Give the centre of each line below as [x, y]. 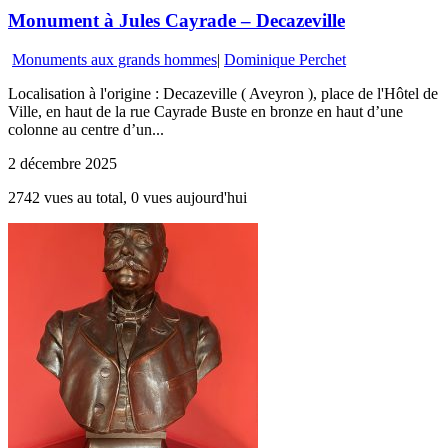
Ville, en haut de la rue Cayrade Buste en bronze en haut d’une [205, 111]
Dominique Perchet [285, 59]
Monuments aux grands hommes [114, 59]
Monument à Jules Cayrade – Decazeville [176, 20]
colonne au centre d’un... [86, 129]
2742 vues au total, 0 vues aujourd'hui [127, 197]
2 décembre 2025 [62, 163]
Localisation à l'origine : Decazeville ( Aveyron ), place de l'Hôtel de [223, 93]
